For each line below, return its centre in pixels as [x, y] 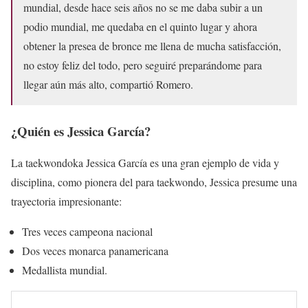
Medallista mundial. [65, 270]
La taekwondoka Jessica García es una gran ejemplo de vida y [145, 163]
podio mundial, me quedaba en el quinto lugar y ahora [140, 26]
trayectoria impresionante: [66, 201]
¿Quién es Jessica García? [81, 131]
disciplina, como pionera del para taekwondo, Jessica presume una [154, 182]
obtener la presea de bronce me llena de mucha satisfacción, [152, 45]
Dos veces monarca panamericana [95, 251]
